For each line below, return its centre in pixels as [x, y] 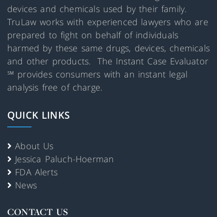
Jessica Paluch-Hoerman [65, 159]
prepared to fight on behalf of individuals [93, 35]
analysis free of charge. [57, 87]
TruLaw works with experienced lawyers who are [108, 22]
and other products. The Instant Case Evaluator [108, 61]
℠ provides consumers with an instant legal [98, 74]
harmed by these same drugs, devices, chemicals [109, 48]
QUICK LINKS [39, 115]
